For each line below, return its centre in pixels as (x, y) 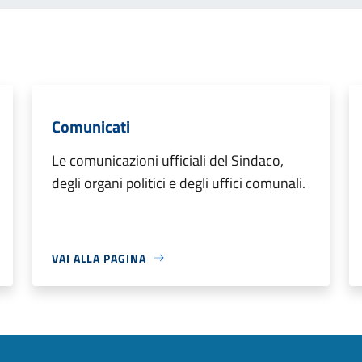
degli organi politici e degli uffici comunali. (179, 183)
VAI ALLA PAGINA (99, 258)
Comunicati (91, 126)
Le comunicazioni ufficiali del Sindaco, (168, 160)
